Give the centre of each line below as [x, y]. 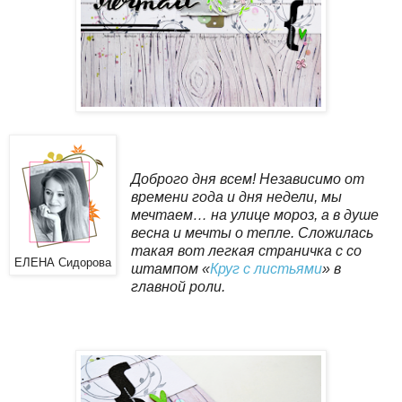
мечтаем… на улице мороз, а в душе [254, 214]
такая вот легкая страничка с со [246, 250]
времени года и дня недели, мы [236, 197]
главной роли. [178, 286]
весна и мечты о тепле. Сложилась [252, 232]
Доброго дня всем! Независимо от [247, 179]
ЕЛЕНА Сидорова [63, 262]
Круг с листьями [266, 268]
